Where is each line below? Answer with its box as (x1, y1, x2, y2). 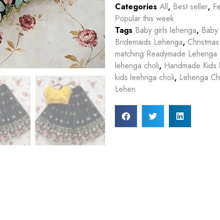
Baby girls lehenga (135, 24, 196, 36)
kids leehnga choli (115, 71, 174, 83)
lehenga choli (115, 59, 159, 71)
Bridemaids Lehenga (115, 36, 183, 48)
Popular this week (115, 12, 174, 24)
